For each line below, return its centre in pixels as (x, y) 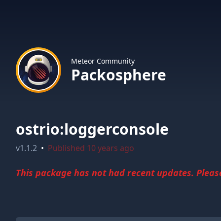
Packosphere (119, 75)
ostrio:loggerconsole (92, 129)
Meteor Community (103, 61)
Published (67, 148)
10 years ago (110, 148)
